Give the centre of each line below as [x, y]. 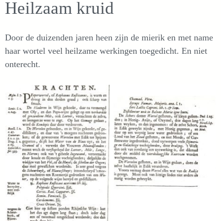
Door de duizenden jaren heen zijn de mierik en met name [109, 37]
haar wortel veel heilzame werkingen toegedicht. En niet [106, 51]
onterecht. [23, 64]
